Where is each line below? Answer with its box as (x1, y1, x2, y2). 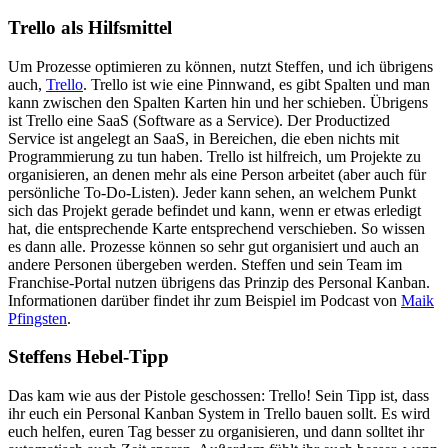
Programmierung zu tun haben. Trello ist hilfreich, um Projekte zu (8, 147, 421, 165)
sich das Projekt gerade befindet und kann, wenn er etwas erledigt (8, 201, 421, 219)
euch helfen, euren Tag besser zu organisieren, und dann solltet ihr (8, 423, 424, 441)
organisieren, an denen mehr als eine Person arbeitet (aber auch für (8, 165, 426, 183)
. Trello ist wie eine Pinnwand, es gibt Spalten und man (83, 75, 430, 93)
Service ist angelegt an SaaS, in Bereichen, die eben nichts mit (8, 129, 399, 147)
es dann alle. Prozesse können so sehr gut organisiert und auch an (8, 237, 419, 255)
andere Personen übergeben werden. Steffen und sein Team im (8, 255, 402, 273)
